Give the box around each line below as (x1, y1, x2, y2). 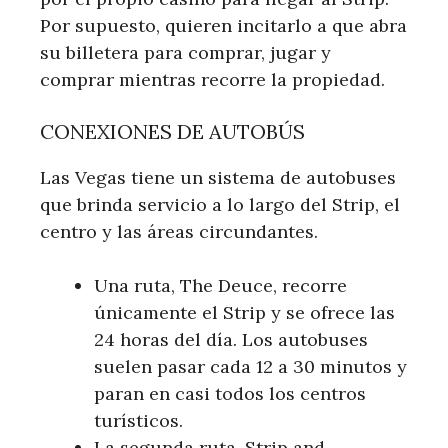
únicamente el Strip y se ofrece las (94, 300, 395, 324)
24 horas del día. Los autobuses (94, 327, 368, 351)
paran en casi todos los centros (94, 381, 366, 405)
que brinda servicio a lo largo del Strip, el (40, 192, 400, 216)
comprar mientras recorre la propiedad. (40, 67, 385, 91)
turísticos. (94, 408, 183, 432)
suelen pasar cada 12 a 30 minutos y (94, 354, 407, 378)
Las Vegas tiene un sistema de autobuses (40, 165, 396, 189)
